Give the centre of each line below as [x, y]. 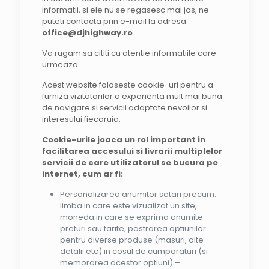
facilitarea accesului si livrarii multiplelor [132, 151]
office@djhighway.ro [87, 33]
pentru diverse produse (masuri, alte [131, 240]
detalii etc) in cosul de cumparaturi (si [134, 251]
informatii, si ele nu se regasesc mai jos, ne [125, 10]
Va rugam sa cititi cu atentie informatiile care [129, 53]
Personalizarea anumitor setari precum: [138, 194]
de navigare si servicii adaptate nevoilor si [124, 108]
